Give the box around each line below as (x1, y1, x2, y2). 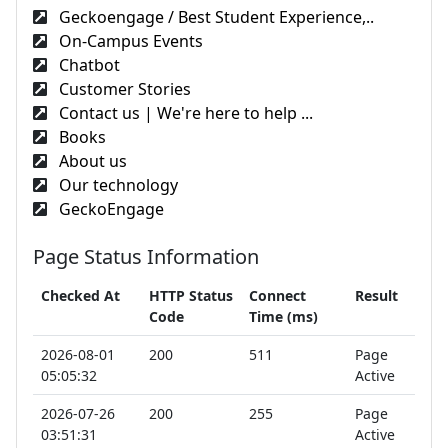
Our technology (55, 173, 178, 196)
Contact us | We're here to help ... (55, 101, 313, 124)
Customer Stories (55, 77, 191, 100)
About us (55, 149, 127, 172)
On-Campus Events (55, 29, 203, 52)
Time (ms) (249, 306, 318, 326)
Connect (249, 285, 306, 305)
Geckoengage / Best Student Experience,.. (55, 5, 374, 28)
